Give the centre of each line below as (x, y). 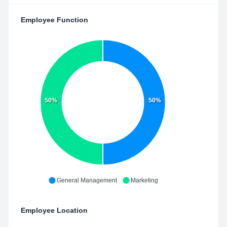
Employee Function (54, 20)
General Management (87, 180)
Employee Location (54, 210)
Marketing (144, 180)
